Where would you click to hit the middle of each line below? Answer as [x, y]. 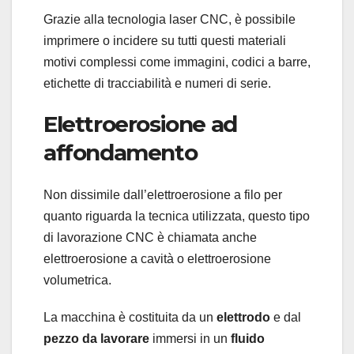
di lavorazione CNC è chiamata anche [150, 238]
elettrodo [245, 318]
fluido [248, 339]
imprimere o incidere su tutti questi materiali [165, 41]
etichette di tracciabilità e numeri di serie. [157, 83]
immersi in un [190, 339]
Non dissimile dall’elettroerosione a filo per [163, 195]
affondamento [121, 153]
